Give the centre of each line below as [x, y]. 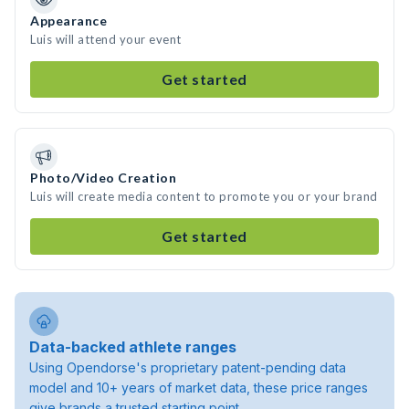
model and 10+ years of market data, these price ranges [199, 388]
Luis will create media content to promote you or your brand [204, 196]
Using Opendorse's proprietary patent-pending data [188, 367]
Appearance [68, 21]
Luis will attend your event [106, 39]
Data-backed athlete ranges [133, 347]
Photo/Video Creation [103, 178]
